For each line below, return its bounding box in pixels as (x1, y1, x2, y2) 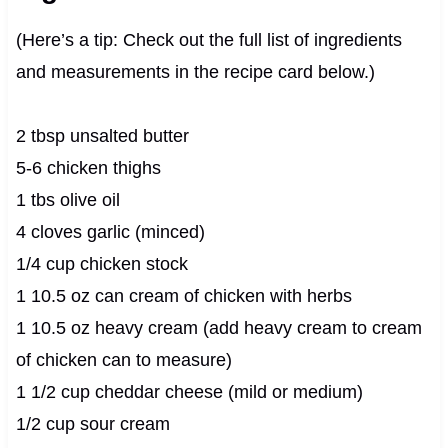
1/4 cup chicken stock (15, 253, 188, 274)
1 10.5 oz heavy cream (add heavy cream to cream (15, 317, 422, 338)
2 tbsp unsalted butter (15, 125, 189, 146)
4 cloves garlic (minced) (15, 221, 205, 242)
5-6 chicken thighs (15, 157, 161, 178)
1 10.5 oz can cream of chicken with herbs (15, 285, 352, 306)
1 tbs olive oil (15, 189, 120, 210)
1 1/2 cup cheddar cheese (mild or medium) (15, 381, 363, 402)
